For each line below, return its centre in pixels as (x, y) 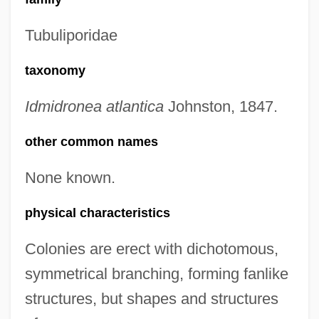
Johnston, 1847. (220, 106)
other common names (91, 142)
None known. (70, 178)
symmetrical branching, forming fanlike (156, 274)
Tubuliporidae (71, 35)
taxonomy (55, 70)
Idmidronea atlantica (94, 106)
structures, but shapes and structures (151, 299)
